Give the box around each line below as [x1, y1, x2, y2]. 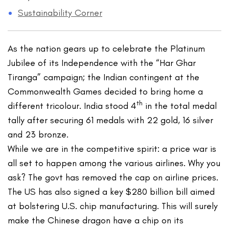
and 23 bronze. [8, 129, 69, 141]
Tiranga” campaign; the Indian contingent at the [8, 72, 200, 83]
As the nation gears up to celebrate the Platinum [8, 43, 205, 55]
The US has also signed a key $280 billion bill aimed [8, 186, 215, 198]
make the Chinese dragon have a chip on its [8, 215, 184, 226]
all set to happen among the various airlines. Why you [8, 157, 221, 169]
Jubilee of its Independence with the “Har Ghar [8, 57, 196, 69]
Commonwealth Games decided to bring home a [8, 86, 203, 98]
